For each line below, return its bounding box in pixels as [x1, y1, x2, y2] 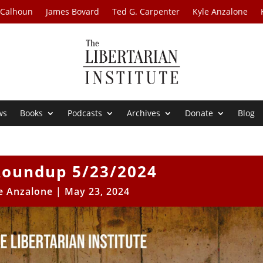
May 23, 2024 [64, 185, 130, 198]
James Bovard [46, 6, 100, 17]
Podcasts [68, 107, 103, 119]
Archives [127, 107, 161, 119]
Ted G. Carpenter [112, 6, 180, 17]
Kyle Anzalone [193, 6, 248, 17]
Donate [185, 107, 214, 119]
